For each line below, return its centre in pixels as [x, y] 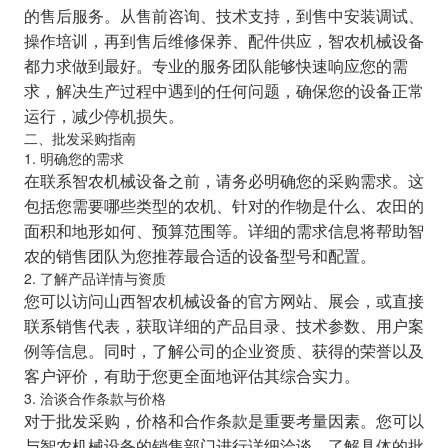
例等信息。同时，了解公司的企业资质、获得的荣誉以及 [223, 350]
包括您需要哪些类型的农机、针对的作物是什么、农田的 [223, 205]
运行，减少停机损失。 [103, 115]
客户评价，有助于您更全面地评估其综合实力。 [191, 375]
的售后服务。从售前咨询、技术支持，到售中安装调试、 [223, 15]
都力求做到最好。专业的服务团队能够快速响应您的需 [215, 65]
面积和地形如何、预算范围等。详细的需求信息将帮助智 [223, 230]
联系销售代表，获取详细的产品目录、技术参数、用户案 [223, 325]
